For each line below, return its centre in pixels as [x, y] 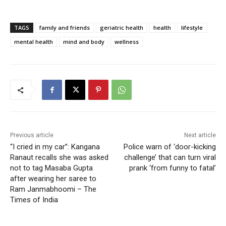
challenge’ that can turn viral [170, 158]
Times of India [34, 200]
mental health [34, 42]
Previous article [32, 135]
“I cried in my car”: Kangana [55, 147]
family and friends [65, 28]
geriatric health [122, 28]
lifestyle [192, 28]
